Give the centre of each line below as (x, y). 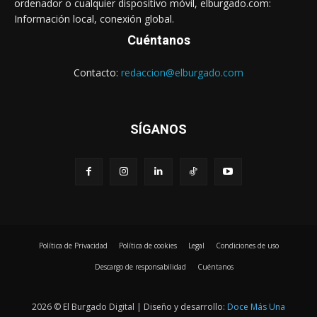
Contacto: (97, 73)
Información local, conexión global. (94, 19)
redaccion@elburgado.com (182, 73)
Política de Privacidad (73, 245)
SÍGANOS (158, 129)
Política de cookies (148, 245)
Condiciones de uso (247, 245)
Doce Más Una (256, 306)
